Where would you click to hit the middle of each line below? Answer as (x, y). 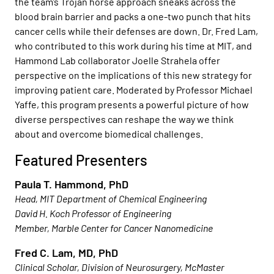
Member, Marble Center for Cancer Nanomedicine (114, 228)
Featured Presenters (81, 160)
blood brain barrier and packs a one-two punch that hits (133, 17)
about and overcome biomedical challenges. (110, 134)
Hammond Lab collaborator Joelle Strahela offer (117, 61)
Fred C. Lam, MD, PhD (66, 253)
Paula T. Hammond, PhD (72, 184)
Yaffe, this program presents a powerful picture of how (132, 105)
